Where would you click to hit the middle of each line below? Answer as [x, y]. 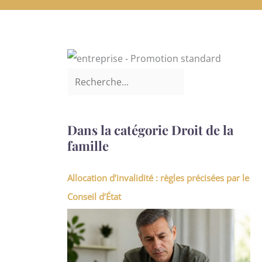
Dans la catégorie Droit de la [151, 130]
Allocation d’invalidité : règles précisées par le [158, 177]
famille [88, 145]
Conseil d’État [94, 196]
